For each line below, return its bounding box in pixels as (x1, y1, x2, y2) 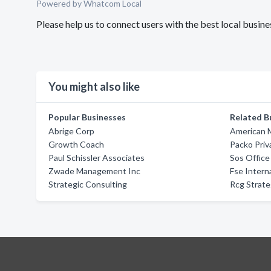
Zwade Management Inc (48, 166, 140, 176)
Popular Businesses (48, 112, 126, 122)
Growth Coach (48, 139, 104, 149)
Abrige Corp (48, 126, 94, 136)
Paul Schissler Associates (48, 152, 145, 163)
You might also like (48, 80, 140, 93)
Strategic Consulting (48, 179, 127, 189)
